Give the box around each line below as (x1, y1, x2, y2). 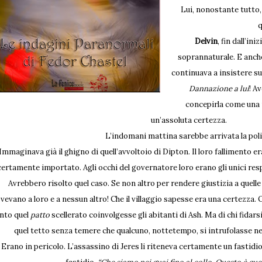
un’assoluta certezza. (150, 115, 229, 125)
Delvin (195, 36, 218, 46)
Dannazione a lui (189, 84, 249, 94)
